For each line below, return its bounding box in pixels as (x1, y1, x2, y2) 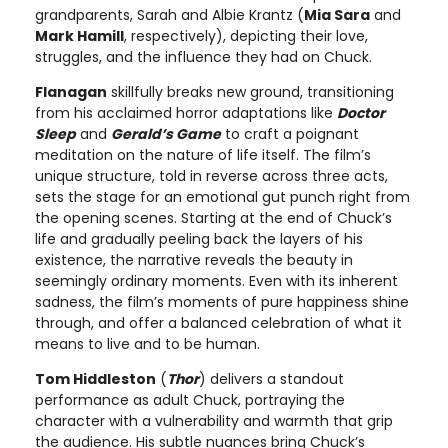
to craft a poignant (221, 123, 359, 144)
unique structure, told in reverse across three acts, (35, 165, 388, 186)
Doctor (337, 102, 385, 123)
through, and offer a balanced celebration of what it (35, 312, 402, 333)
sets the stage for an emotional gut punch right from (35, 186, 410, 207)
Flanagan (35, 81, 107, 102)
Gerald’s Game (111, 123, 221, 144)
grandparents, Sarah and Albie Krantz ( (35, 4, 304, 25)
